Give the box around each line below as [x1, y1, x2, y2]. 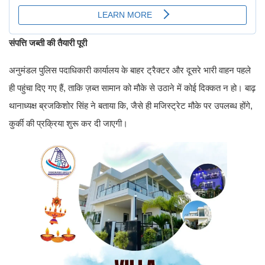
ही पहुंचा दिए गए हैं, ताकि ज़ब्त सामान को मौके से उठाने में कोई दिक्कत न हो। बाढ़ [9, 82, 256, 93]
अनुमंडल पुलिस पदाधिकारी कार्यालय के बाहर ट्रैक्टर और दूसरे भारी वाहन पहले [9, 64, 251, 75]
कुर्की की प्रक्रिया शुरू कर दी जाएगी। [9, 118, 128, 128]
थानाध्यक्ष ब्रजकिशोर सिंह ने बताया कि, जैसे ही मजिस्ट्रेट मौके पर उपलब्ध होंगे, [9, 100, 253, 111]
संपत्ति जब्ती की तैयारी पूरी [9, 37, 87, 48]
